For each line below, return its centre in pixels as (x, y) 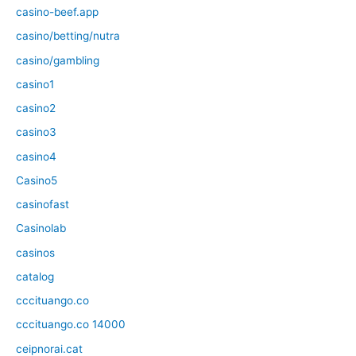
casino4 (36, 156)
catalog (35, 276)
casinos (35, 252)
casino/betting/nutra (68, 36)
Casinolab (41, 228)
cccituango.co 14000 (71, 325)
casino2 (36, 108)
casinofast (43, 205)
